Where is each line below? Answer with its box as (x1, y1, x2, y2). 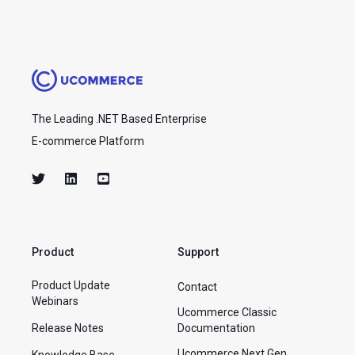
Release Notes (32, 322, 104, 335)
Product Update (32, 279, 110, 292)
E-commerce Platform (32, 135, 144, 148)
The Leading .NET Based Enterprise (32, 113, 207, 126)
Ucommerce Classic (177, 306, 277, 319)
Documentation (177, 322, 255, 335)
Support (177, 246, 219, 259)
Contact (177, 281, 217, 294)
